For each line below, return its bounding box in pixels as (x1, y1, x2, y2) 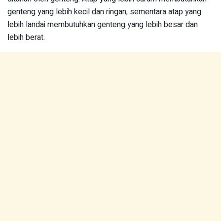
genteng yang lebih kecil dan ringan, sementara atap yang (7, 6, 201, 18)
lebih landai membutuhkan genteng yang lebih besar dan (7, 19, 198, 31)
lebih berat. (7, 32, 45, 44)
